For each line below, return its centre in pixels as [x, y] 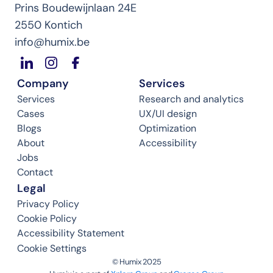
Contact [35, 172]
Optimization [168, 128]
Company [43, 83]
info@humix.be [52, 42]
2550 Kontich [48, 25]
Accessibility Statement [71, 233]
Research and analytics [191, 99]
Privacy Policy [48, 204]
